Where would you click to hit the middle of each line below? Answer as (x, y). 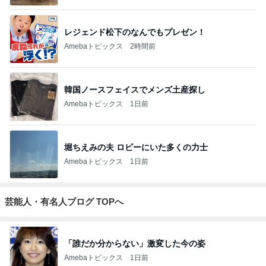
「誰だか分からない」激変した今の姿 (135, 243)
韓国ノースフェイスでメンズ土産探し (135, 89)
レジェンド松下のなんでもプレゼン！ (135, 32)
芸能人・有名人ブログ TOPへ (64, 202)
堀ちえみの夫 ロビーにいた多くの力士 (136, 147)
